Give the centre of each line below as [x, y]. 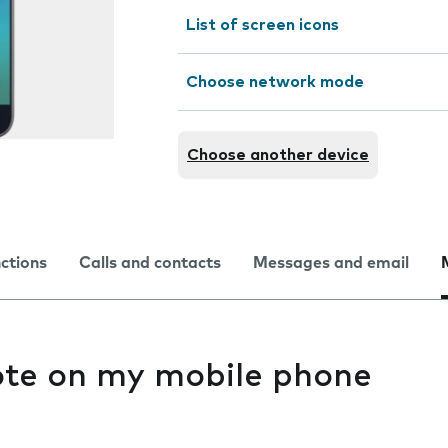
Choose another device [278, 155]
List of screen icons [262, 25]
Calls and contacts [150, 263]
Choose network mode [275, 82]
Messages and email [331, 263]
